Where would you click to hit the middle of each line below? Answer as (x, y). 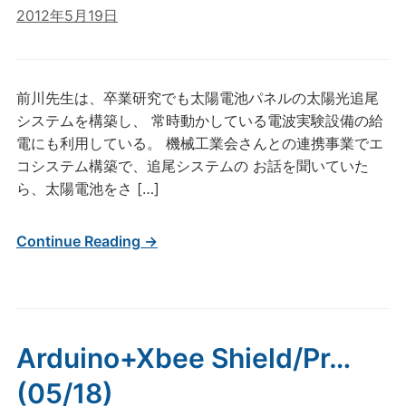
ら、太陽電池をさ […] (87, 188)
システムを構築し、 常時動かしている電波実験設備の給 (199, 121)
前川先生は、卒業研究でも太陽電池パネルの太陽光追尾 (197, 98)
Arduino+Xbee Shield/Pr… (183, 358)
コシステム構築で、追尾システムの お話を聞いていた (192, 166)
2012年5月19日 (67, 15)
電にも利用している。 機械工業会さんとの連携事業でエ (199, 143)
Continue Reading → (87, 241)
